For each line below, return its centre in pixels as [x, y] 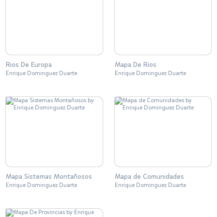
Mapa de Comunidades [149, 176]
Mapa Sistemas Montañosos [49, 176]
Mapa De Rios [135, 65]
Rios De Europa [29, 65]
